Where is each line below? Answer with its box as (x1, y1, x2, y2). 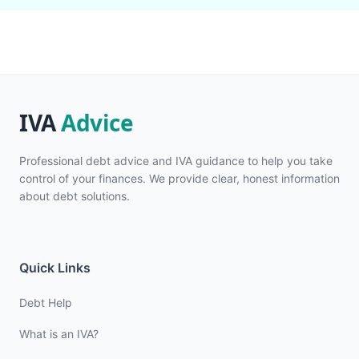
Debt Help (19, 296, 72, 309)
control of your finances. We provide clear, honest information (19, 171, 340, 185)
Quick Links (19, 260, 91, 276)
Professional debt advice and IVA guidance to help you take (19, 154, 333, 167)
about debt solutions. (19, 189, 130, 203)
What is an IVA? (19, 327, 99, 341)
